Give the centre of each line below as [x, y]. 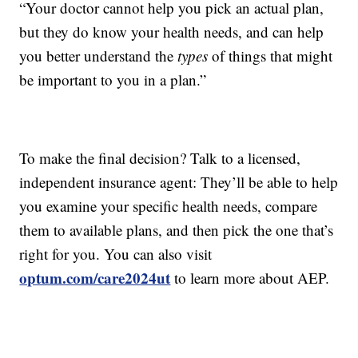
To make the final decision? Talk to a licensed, [160, 158]
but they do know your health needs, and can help [172, 32]
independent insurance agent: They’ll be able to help [179, 182]
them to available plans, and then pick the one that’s [177, 230]
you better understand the [99, 56]
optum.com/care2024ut [95, 278]
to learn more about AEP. [250, 278]
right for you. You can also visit [116, 254]
